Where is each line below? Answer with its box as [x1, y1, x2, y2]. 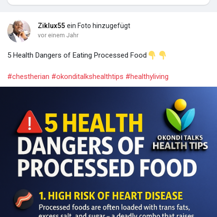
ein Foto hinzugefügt [66, 22, 130, 30]
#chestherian [7, 72, 49, 81]
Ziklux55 [38, 22, 65, 30]
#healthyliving [125, 72, 169, 81]
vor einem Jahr [38, 31, 78, 39]
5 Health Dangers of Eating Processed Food [7, 51, 147, 60]
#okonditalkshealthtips [51, 72, 124, 81]
